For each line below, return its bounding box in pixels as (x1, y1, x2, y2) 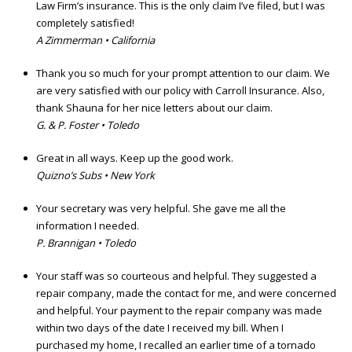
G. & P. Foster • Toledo (36, 118, 139, 133)
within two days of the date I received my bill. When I (36, 321, 284, 335)
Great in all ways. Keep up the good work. (36, 151, 233, 166)
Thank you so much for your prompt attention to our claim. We (36, 66, 330, 81)
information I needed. (36, 218, 139, 233)
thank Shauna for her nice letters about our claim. (36, 101, 273, 115)
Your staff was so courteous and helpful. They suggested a (36, 269, 317, 284)
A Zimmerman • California (36, 33, 155, 48)
